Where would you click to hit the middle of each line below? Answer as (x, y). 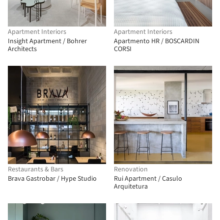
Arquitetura (131, 187)
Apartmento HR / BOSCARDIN (157, 41)
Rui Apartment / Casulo (148, 179)
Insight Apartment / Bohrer (47, 41)
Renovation (131, 169)
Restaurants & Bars (36, 169)
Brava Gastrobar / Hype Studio (52, 179)
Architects (22, 49)
